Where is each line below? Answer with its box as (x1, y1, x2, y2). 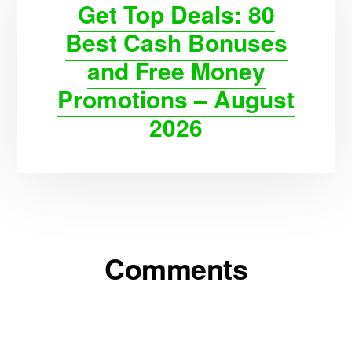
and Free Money (86, 53, 266, 87)
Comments (104, 247, 247, 288)
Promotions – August (57, 82, 295, 115)
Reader (16, 247, 96, 281)
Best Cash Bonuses (64, 25, 288, 59)
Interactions (16, 276, 140, 310)
